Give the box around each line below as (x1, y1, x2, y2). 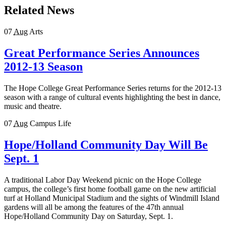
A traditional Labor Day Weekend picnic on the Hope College (4, 175, 201, 184)
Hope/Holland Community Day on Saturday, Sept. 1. (4, 211, 173, 220)
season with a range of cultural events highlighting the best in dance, (4, 92, 220, 101)
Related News (4, 4, 74, 17)
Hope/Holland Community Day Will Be (4, 138, 208, 151)
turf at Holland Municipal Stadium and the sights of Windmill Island (4, 193, 219, 202)
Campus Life (30, 119, 71, 128)
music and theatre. (4, 101, 62, 110)
